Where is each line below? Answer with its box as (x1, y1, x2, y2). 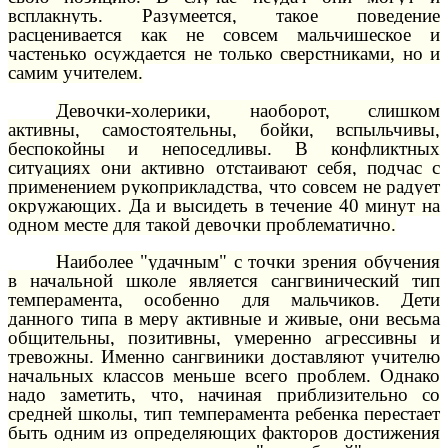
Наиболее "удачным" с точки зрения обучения (56, 251, 440, 273)
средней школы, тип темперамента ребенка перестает (8, 403, 440, 425)
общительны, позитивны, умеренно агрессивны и (8, 327, 440, 349)
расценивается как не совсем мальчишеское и (8, 23, 440, 45)
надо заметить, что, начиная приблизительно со (8, 384, 440, 406)
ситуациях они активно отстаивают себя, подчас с (8, 156, 440, 178)
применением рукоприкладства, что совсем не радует (8, 175, 440, 197)
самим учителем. (8, 61, 143, 83)
